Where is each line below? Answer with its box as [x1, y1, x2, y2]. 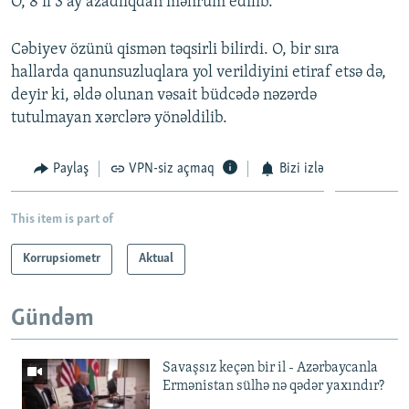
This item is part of [11, 213, 113, 227]
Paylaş [52, 161, 89, 176]
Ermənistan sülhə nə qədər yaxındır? [163, 378, 384, 393]
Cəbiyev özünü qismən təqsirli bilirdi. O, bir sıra [11, 40, 340, 58]
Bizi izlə [278, 161, 324, 176]
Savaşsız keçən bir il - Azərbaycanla [163, 360, 378, 375]
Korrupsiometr [23, 252, 100, 267]
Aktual [139, 252, 173, 267]
